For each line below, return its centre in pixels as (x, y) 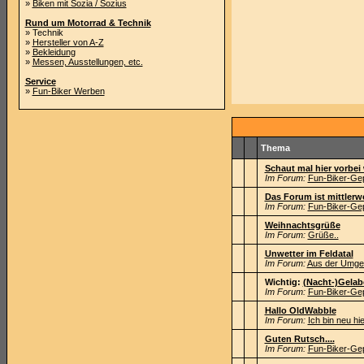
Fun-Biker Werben (68, 91)
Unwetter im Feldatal (309, 253)
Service (40, 81)
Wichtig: (282, 282)
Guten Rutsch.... (299, 339)
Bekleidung (54, 52)
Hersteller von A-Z (68, 42)
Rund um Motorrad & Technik (88, 23)
